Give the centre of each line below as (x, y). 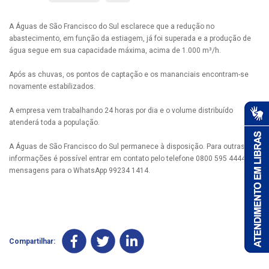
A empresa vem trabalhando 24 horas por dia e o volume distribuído (121, 111)
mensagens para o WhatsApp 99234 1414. (80, 171)
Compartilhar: (32, 241)
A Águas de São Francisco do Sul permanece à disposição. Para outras (127, 147)
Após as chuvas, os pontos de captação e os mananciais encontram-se (129, 75)
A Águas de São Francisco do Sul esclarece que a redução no (112, 27)
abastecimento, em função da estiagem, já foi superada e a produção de (130, 39)
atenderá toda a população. (54, 123)
